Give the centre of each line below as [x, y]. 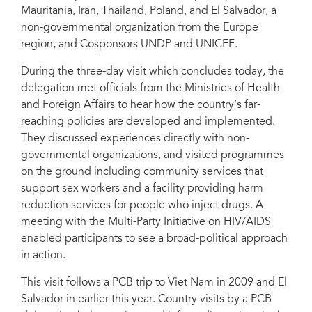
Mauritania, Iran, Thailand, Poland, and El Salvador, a [149, 11]
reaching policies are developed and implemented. [148, 122]
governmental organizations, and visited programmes [153, 155]
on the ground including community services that [142, 172]
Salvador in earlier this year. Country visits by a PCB [146, 299]
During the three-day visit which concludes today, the [153, 72]
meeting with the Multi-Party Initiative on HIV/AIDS [146, 222]
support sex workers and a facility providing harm [142, 189]
